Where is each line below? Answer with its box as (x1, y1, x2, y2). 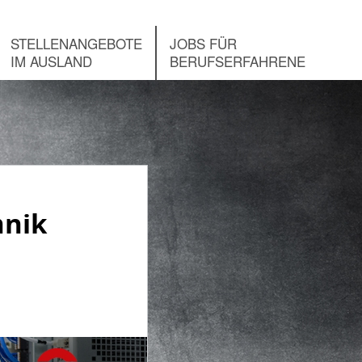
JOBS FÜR (170, 33, 237, 54)
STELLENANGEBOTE (11, 33, 142, 54)
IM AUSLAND (11, 51, 92, 72)
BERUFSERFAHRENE (170, 51, 305, 72)
